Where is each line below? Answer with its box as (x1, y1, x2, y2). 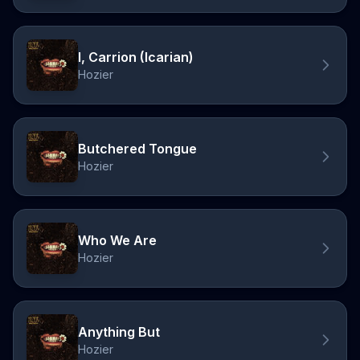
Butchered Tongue (78, 141, 197, 157)
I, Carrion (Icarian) (78, 49, 194, 65)
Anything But (78, 324, 160, 340)
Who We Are (78, 232, 157, 248)
